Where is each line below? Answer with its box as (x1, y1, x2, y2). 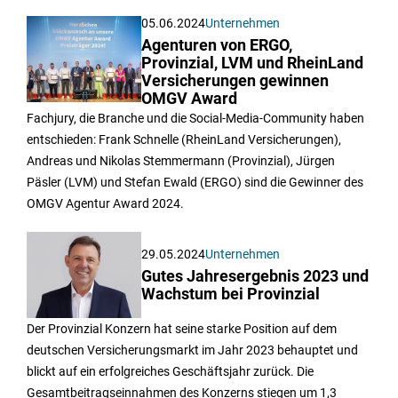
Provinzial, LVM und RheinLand (141, 53, 364, 72)
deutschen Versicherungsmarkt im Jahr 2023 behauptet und (27, 342, 358, 357)
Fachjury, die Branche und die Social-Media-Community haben (27, 110, 364, 125)
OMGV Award (141, 89, 238, 107)
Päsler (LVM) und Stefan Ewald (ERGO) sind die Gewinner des (27, 174, 363, 189)
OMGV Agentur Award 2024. (27, 195, 184, 211)
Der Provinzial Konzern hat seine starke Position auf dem (27, 321, 337, 336)
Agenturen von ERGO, (141, 36, 293, 54)
